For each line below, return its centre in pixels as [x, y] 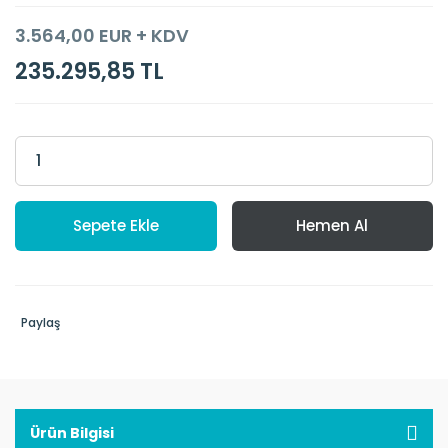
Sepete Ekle [115, 225]
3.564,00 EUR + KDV [102, 35]
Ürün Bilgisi [72, 433]
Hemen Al [332, 225]
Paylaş [40, 322]
